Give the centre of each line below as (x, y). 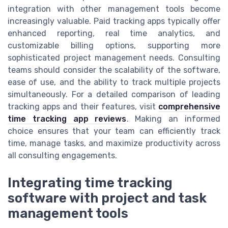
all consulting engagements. (62, 155)
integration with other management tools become (114, 9)
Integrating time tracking (90, 182)
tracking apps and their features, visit (83, 106)
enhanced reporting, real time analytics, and (114, 33)
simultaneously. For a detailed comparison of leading (114, 94)
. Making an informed (173, 119)
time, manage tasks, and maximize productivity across (114, 143)
